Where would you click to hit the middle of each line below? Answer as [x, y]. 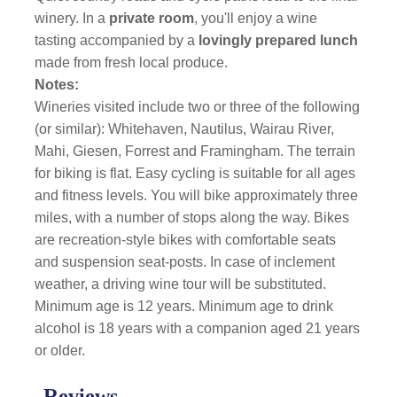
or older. [60, 350]
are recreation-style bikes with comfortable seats [186, 240]
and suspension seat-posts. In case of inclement [185, 262]
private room [152, 18]
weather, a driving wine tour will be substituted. [181, 284]
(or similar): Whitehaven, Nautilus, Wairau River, [185, 129]
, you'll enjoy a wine [256, 18]
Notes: [57, 85]
